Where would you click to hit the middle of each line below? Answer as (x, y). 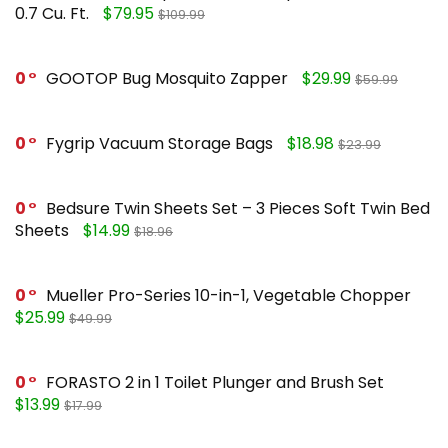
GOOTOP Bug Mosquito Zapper (167, 78)
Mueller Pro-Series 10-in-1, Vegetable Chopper (228, 295)
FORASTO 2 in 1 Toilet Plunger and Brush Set (215, 382)
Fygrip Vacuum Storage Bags (159, 143)
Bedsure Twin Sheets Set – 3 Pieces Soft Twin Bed (238, 208)
